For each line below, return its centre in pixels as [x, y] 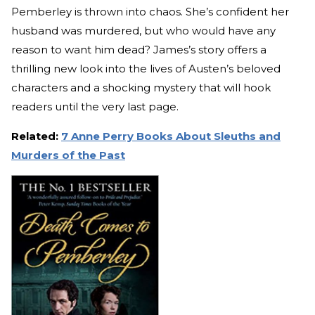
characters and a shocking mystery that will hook [141, 87]
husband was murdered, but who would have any [143, 30]
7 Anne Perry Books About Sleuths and [171, 136]
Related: [36, 136]
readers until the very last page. [96, 106]
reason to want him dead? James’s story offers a [139, 49]
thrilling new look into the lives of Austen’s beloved [146, 68]
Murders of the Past [68, 155]
